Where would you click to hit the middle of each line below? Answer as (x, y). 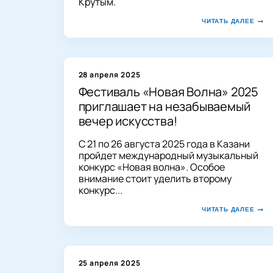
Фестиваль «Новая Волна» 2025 (168, 91)
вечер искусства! (128, 121)
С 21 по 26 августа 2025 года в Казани (164, 144)
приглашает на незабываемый (164, 106)
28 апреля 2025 (109, 74)
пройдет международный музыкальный (168, 155)
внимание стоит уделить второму (155, 178)
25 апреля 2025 (109, 263)
